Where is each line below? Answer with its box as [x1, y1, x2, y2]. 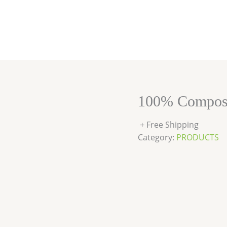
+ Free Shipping [140, 119, 199, 130]
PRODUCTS [176, 132, 219, 143]
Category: [138, 132, 176, 143]
